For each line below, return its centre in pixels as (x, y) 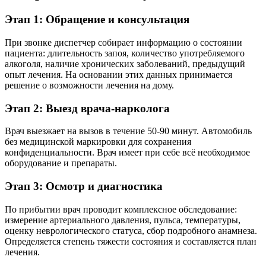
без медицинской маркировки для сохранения (98, 142)
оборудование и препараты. (61, 163)
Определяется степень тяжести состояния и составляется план (131, 241)
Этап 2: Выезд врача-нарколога (87, 108)
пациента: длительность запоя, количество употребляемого (125, 53)
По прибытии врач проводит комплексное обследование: (121, 209)
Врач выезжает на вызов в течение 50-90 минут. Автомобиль (128, 131)
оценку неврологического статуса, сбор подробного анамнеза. (131, 230)
